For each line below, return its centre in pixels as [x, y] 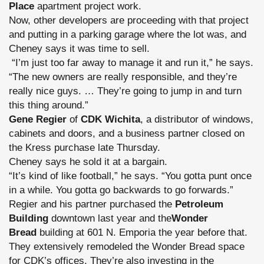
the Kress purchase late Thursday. [85, 148]
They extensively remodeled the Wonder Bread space [127, 247]
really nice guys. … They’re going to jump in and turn [125, 91]
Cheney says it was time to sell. [79, 49]
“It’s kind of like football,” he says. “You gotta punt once [130, 176]
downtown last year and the [110, 218]
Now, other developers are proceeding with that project [129, 20]
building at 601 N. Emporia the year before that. [142, 232]
